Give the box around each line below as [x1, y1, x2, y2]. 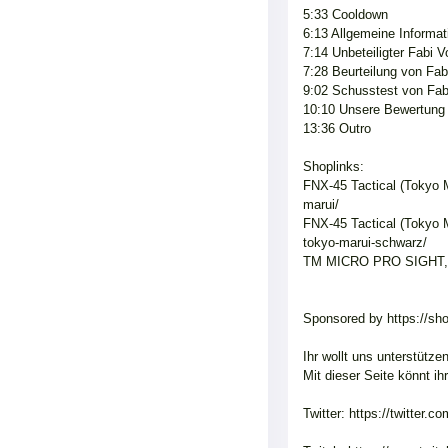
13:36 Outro [303, 120, 371, 136]
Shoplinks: [303, 158, 364, 174]
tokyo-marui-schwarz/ [303, 234, 427, 250]
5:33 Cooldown [303, 6, 388, 22]
